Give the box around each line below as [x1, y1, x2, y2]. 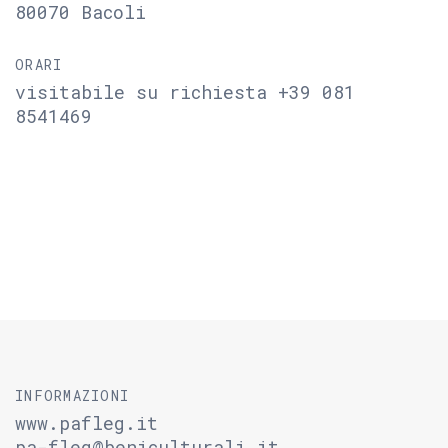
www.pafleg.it [15, 411, 158, 435]
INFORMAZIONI [15, 386, 130, 405]
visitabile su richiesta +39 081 [15, 80, 355, 104]
